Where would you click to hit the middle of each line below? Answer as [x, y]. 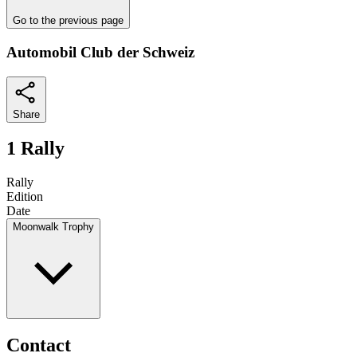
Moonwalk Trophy [53, 227]
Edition [25, 197]
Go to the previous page [68, 21]
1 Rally [35, 149]
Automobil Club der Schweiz [100, 52]
